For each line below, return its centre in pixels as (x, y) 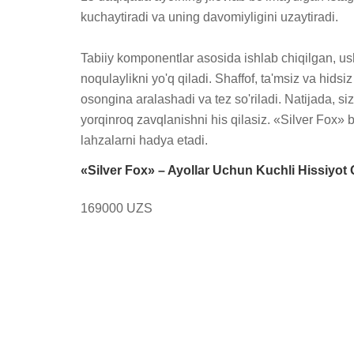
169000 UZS (117, 208)
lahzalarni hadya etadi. (144, 140)
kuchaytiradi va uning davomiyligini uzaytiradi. (209, 17)
